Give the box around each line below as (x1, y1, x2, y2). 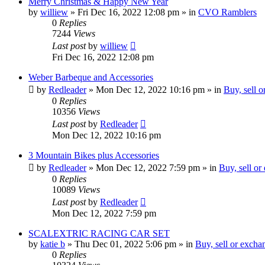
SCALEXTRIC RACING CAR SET (28, 228, 170, 239)
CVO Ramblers (198, 7, 257, 18)
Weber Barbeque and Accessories (28, 72, 153, 83)
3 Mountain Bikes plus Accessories (28, 150, 159, 161)
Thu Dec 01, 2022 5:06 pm (75, 239, 176, 250)
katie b (40, 239, 65, 250)
